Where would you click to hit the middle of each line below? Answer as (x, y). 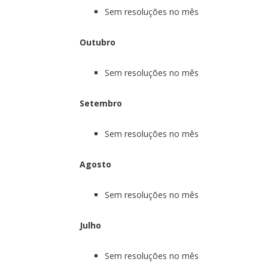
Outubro (98, 42)
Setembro (101, 103)
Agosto (95, 164)
